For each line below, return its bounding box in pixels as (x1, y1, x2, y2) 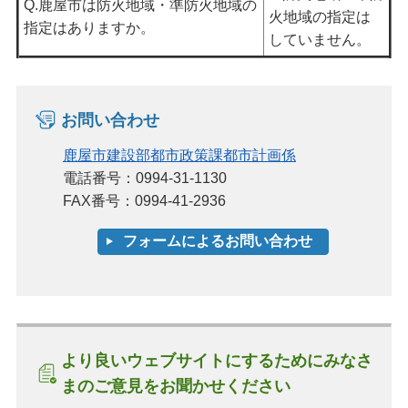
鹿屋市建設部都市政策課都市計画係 (62, 148, 296, 164)
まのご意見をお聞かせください (60, 377, 291, 396)
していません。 (269, 32, 371, 48)
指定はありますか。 (24, 20, 155, 36)
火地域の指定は (269, 9, 371, 25)
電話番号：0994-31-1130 (62, 170, 227, 187)
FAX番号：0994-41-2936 (62, 193, 226, 209)
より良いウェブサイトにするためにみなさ (60, 352, 372, 371)
